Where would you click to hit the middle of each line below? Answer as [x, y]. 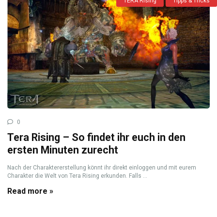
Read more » [30, 191]
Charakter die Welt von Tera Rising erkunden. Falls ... [77, 176]
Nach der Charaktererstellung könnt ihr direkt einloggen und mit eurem [102, 168]
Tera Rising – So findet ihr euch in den [96, 138]
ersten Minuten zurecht [63, 150]
